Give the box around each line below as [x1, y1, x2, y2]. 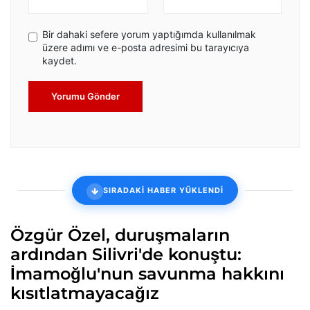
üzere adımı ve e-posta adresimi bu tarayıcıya [42, 42, 249, 54]
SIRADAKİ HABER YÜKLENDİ [103, 185, 224, 195]
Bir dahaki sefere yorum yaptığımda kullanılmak [42, 28, 256, 41]
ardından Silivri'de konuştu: [10, 244, 241, 265]
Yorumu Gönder [51, 91, 120, 102]
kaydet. [42, 55, 77, 67]
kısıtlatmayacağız [10, 283, 159, 304]
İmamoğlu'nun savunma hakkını [10, 264, 284, 284]
